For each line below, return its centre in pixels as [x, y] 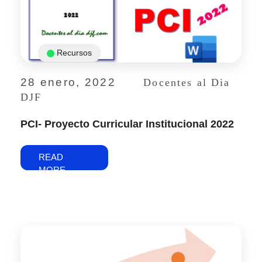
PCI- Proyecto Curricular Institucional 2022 [127, 124]
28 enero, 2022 [68, 82]
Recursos [74, 53]
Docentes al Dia [187, 83]
